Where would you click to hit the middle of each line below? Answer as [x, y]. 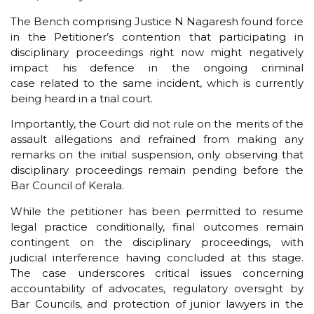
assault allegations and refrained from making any [157, 139]
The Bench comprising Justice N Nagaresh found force [157, 21]
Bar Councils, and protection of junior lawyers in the [157, 303]
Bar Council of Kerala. [67, 186]
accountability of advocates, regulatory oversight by [157, 288]
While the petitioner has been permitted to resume [157, 211]
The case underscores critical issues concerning [157, 273]
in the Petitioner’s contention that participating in [157, 36]
